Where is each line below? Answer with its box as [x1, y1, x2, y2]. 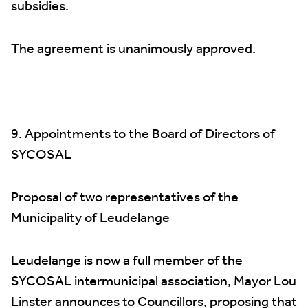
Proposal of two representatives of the [11, 185, 239, 211]
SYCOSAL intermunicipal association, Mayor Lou [11, 269, 296, 295]
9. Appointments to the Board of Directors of [11, 122, 275, 148]
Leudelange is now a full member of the [11, 248, 243, 274]
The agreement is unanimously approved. [11, 36, 256, 63]
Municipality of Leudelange [11, 206, 170, 232]
